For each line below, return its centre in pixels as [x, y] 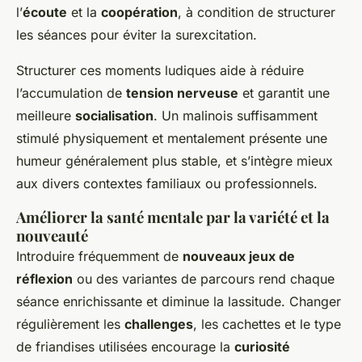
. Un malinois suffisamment [236, 115]
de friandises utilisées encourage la [125, 346]
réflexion [44, 278]
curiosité [262, 346]
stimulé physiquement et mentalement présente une [172, 138]
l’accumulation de [71, 93]
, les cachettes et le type [267, 324]
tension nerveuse [182, 93]
